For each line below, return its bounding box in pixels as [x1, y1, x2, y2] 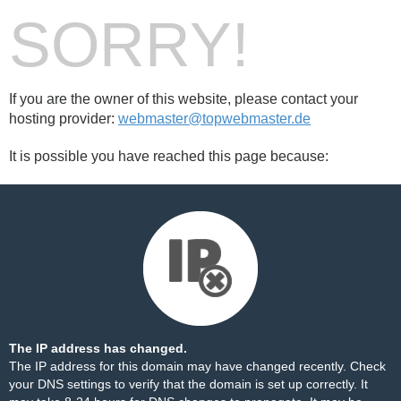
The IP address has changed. [9, 341, 187, 355]
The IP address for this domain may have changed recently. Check [9, 359, 386, 373]
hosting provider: [9, 111, 118, 126]
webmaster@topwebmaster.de [118, 111, 311, 126]
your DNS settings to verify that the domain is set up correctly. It [9, 377, 368, 391]
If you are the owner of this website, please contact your [9, 91, 358, 107]
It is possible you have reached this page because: [9, 149, 328, 164]
